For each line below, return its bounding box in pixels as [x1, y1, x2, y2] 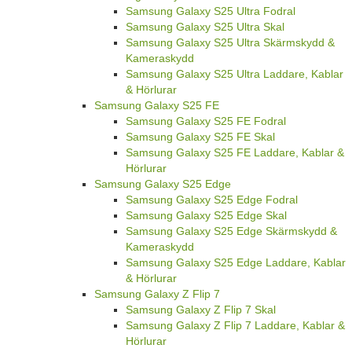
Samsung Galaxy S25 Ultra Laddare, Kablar [126, 68, 343, 81]
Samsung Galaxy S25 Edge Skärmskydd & [126, 225, 337, 238]
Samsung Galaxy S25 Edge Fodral [126, 193, 298, 207]
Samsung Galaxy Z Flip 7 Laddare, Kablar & [126, 319, 345, 332]
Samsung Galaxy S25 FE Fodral [126, 115, 286, 128]
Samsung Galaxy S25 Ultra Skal [126, 20, 284, 34]
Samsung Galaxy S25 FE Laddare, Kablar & [126, 146, 344, 159]
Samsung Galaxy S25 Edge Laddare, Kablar [126, 256, 346, 269]
